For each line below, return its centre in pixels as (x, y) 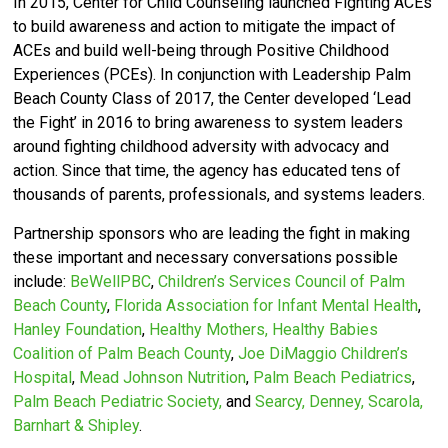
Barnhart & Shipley (76, 426)
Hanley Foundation (78, 330)
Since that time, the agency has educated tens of (232, 171)
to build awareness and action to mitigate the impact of (205, 27)
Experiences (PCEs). (87, 75)
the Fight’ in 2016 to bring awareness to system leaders (208, 123)
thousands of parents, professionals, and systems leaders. (221, 195)
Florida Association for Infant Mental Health (266, 306)
